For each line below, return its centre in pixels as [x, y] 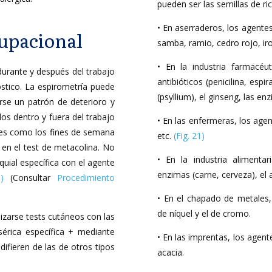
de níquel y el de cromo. [204, 213]
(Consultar [30, 178]
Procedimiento [86, 178]
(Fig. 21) [189, 136]
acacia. [171, 252]
